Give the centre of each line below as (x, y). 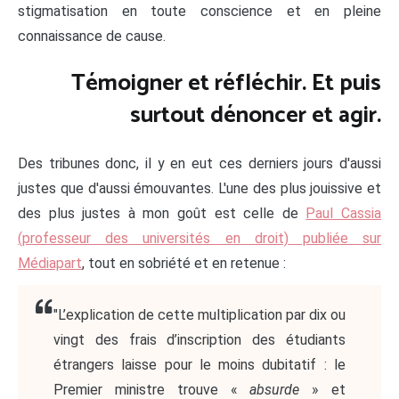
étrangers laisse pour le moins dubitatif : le (199, 365)
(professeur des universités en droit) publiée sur (199, 239)
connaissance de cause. (95, 36)
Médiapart (50, 264)
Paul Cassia (344, 214)
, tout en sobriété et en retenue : (184, 264)
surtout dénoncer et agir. (256, 116)
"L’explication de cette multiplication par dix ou (199, 315)
